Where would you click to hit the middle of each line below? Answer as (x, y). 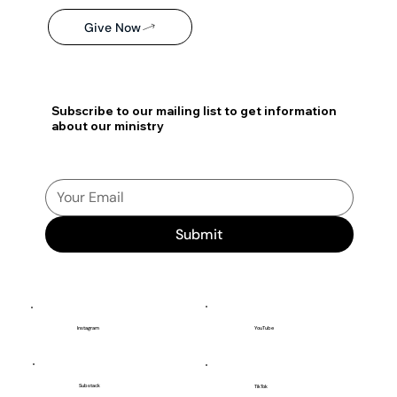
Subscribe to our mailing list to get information (194, 111)
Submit (199, 234)
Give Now (112, 27)
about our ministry (107, 126)
